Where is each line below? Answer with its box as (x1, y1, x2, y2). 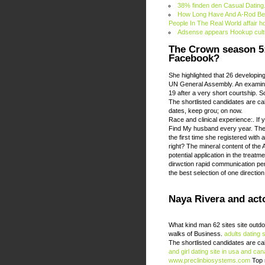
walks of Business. (169, 230, 224, 238)
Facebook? (169, 52, 219, 64)
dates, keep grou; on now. (169, 106, 243, 114)
